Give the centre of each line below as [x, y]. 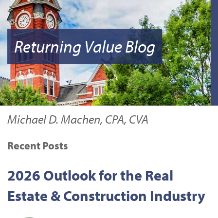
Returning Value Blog [85, 46]
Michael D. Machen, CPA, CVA [78, 119]
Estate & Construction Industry [106, 195]
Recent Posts [38, 145]
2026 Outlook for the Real [90, 175]
